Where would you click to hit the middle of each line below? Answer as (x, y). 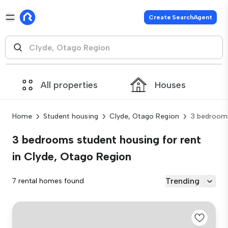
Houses (170, 85)
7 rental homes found (48, 181)
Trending (182, 181)
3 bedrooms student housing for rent (107, 140)
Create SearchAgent (180, 17)
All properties (69, 85)
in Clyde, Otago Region (72, 156)
